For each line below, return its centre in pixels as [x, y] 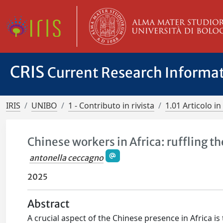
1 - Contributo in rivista [111, 106]
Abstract [49, 204]
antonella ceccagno [67, 158]
